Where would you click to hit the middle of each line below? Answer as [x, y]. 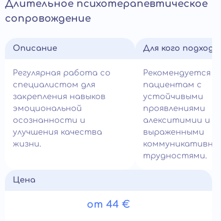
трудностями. [175, 156]
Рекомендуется [177, 73]
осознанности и [49, 120]
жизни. [27, 144]
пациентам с [172, 85]
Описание [35, 48]
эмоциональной [47, 109]
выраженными [174, 132]
